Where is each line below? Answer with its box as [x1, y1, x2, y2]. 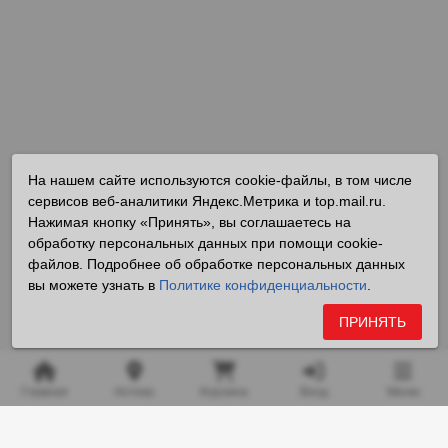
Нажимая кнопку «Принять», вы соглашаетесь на [28, 214, 352, 230]
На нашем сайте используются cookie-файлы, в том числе [28, 172, 413, 188]
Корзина [199, 385, 248, 400]
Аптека [114, 385, 155, 400]
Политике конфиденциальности [159, 277, 368, 293]
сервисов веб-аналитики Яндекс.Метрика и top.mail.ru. [28, 193, 387, 209]
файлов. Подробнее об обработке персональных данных [28, 256, 406, 272]
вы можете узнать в [28, 277, 160, 293]
